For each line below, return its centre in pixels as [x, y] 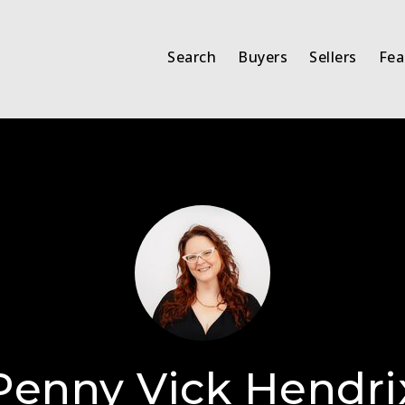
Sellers [333, 57]
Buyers [263, 57]
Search [192, 57]
